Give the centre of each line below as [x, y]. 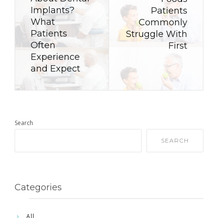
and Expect [55, 68]
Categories [38, 187]
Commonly [163, 22]
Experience [55, 57]
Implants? [53, 10]
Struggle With [157, 34]
